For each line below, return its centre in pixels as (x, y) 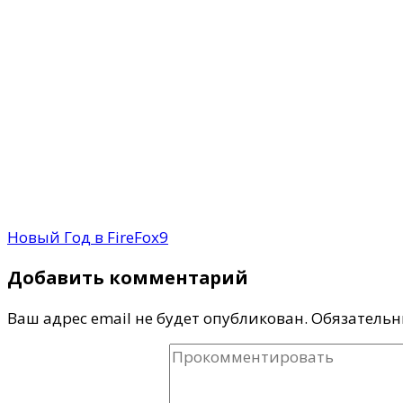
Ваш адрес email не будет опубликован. (157, 318)
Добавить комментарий (128, 277)
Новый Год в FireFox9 (88, 237)
